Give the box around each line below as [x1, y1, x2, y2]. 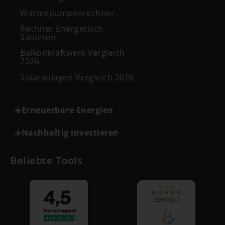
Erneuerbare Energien [21, 104, 114, 116]
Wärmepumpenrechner [20, 7, 115, 19]
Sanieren [20, 31, 56, 43]
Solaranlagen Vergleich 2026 [20, 71, 134, 83]
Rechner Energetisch [20, 23, 103, 34]
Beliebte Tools [10, 154, 82, 168]
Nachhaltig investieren [21, 127, 119, 139]
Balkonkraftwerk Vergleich [20, 47, 125, 59]
